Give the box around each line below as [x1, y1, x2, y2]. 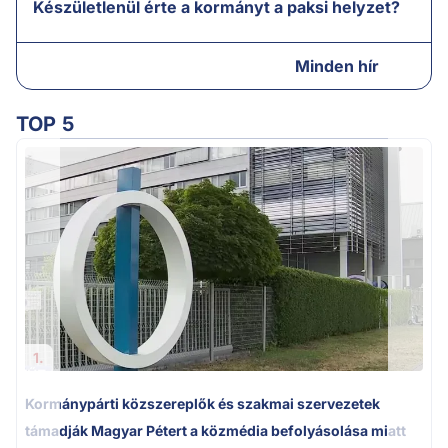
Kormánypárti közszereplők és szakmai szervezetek [25, 395, 380, 413]
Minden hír [294, 56, 379, 77]
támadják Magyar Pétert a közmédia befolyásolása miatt [25, 422, 406, 440]
